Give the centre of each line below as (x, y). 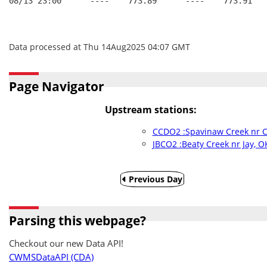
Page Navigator (57, 86)
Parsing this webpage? (77, 221)
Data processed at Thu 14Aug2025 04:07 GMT (100, 47)
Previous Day (154, 179)
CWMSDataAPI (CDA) (51, 257)
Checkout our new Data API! (66, 243)
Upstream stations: (150, 110)
